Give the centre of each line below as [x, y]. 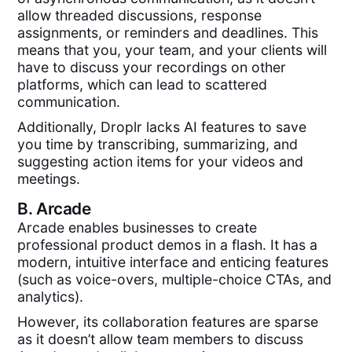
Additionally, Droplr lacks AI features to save [162, 127]
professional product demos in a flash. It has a [168, 244]
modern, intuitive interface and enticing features [173, 262]
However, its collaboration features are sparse [168, 322]
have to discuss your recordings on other [152, 67]
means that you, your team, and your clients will [172, 50]
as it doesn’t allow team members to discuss [161, 339]
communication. [69, 102]
